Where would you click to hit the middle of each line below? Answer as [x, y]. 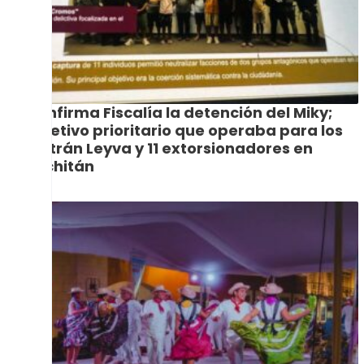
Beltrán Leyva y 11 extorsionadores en [169, 148]
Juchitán [60, 166]
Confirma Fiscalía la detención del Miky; [179, 112]
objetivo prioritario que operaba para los [184, 130]
